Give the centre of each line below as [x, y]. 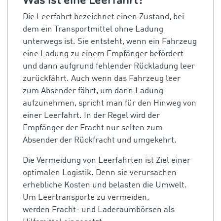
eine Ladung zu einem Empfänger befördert [103, 54]
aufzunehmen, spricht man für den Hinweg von [110, 103]
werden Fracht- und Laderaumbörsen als [99, 210]
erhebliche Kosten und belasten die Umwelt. [105, 185]
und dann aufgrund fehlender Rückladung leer [109, 66]
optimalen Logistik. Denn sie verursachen [100, 173]
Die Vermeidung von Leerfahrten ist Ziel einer [107, 161]
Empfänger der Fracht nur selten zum [93, 128]
